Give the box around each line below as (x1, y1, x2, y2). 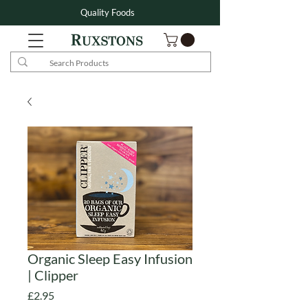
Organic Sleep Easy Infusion (27, 250, 192, 267)
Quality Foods (80, 7, 135, 18)
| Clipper (27, 267, 78, 284)
